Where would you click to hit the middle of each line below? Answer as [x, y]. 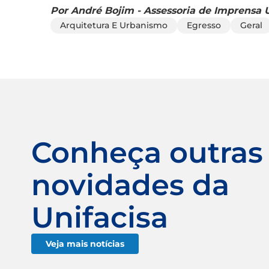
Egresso [204, 25]
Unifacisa [100, 217]
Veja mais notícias [85, 243]
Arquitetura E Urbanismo [114, 25]
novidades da [130, 185]
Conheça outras [147, 152]
